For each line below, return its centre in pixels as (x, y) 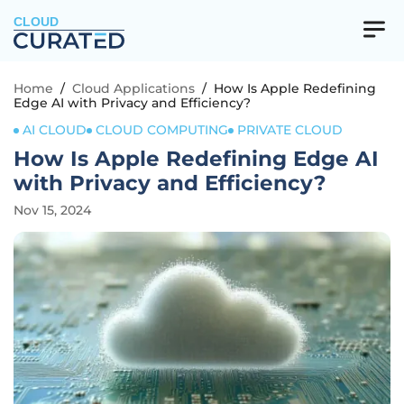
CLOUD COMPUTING (162, 130)
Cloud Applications (133, 88)
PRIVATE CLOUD (290, 130)
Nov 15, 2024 (52, 210)
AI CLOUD (55, 130)
